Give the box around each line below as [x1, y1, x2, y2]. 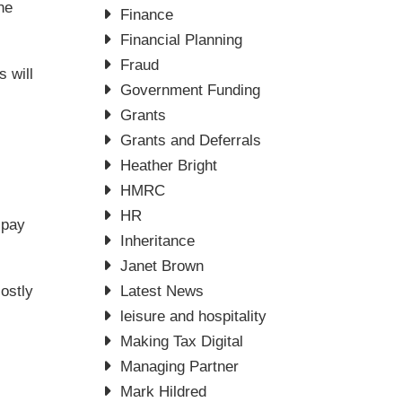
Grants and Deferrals [120, 132, 262, 149]
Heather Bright [120, 157, 218, 174]
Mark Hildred [120, 383, 207, 400]
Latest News [120, 283, 205, 300]
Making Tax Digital [120, 333, 244, 350]
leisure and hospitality [120, 308, 267, 325]
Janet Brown [120, 258, 205, 275]
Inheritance [120, 232, 196, 249]
